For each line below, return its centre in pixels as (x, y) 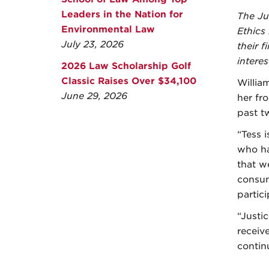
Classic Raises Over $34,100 (129, 81)
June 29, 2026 (94, 96)
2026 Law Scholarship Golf (126, 66)
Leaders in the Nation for (122, 15)
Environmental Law (108, 30)
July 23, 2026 (92, 45)
